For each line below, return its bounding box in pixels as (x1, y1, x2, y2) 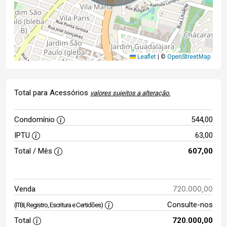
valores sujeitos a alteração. (90, 89, 170, 97)
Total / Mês (14, 146, 54, 156)
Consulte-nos (167, 200, 213, 209)
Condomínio (14, 115, 57, 124)
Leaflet (136, 53, 156, 60)
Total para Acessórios (14, 88, 90, 97)
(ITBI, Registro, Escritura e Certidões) (14, 201, 103, 209)
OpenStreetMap (167, 53, 210, 60)
